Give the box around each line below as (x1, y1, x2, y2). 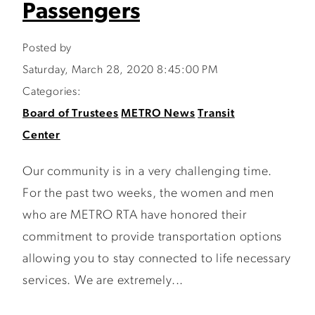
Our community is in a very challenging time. (22, 165, 273, 179)
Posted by (22, 43, 72, 54)
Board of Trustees (22, 108, 119, 120)
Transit (198, 108, 235, 120)
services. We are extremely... (22, 274, 184, 288)
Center (22, 130, 60, 141)
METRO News (121, 108, 195, 120)
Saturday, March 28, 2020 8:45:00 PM (22, 65, 218, 76)
